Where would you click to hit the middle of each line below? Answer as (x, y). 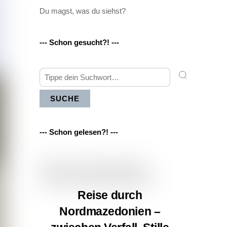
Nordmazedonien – (110, 212)
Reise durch (110, 195)
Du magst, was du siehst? (82, 11)
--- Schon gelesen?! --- (79, 132)
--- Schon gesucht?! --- (79, 43)
